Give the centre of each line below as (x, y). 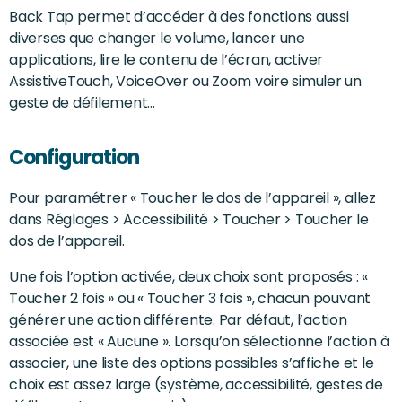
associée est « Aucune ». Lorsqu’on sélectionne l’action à (199, 341)
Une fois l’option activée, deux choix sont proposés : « (188, 276)
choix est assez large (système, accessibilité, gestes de (196, 384)
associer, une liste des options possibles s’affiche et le (192, 363)
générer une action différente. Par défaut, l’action (178, 319)
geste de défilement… (83, 102)
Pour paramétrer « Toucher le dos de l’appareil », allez (192, 197)
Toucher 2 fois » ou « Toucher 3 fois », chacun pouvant (190, 298)
